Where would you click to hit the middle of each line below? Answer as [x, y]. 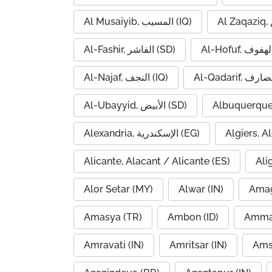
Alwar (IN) [201, 189]
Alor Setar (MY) [118, 189]
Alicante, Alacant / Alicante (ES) [157, 161]
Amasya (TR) [113, 217]
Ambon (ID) [193, 217]
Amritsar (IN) [198, 245]
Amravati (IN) [114, 245]
